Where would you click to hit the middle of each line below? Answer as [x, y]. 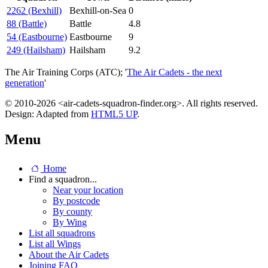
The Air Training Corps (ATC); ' [66, 72]
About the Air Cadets [69, 255]
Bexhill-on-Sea [98, 11]
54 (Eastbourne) [37, 37]
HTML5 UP [114, 114]
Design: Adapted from [48, 114]
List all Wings [55, 244]
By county [72, 212]
